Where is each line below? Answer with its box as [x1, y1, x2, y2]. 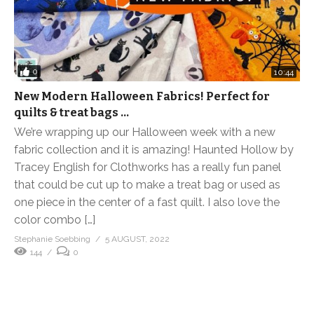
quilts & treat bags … [14, 105, 129, 119]
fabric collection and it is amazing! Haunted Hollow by [14, 142, 294, 156]
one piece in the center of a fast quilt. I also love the [14, 195, 280, 209]
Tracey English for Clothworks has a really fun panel [14, 160, 281, 174]
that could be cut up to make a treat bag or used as [14, 177, 280, 191]
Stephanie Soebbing [14, 233, 90, 244]
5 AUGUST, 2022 [105, 233, 170, 244]
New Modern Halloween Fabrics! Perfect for [14, 89, 270, 103]
